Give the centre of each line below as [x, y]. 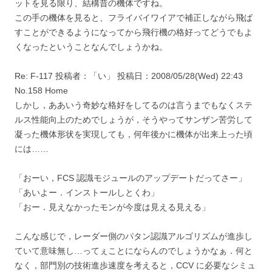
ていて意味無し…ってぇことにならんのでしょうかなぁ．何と [134, 250]
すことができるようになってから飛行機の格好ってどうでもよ [134, 32]
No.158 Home [41, 90]
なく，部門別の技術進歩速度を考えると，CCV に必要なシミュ [135, 265]
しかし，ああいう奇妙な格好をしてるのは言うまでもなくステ [134, 105]
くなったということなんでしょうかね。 [91, 46]
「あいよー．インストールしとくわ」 [87, 192]
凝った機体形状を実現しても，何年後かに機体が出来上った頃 [134, 134]
